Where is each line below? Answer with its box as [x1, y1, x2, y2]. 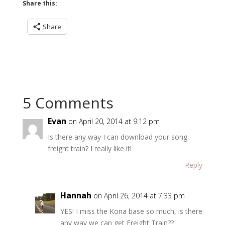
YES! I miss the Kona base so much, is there [60, 206, 202, 216]
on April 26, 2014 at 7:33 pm [93, 190, 185, 200]
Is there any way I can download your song [47, 132, 187, 142]
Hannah [60, 189, 91, 201]
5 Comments [22, 92, 114, 113]
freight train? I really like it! [47, 143, 132, 153]
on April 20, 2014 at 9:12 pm [68, 116, 160, 126]
